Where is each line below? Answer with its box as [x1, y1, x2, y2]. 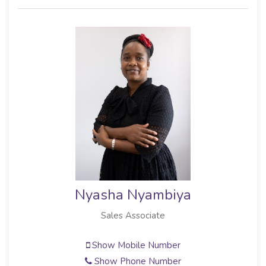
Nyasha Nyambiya [75, 185, 191, 204]
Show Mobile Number [89, 239, 180, 251]
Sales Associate [101, 210, 165, 221]
